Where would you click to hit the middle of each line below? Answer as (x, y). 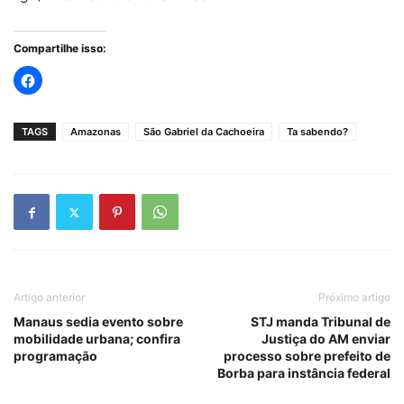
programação (55, 356)
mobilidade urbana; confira (97, 339)
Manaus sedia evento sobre (98, 321)
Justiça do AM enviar (326, 339)
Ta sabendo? (317, 132)
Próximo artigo (354, 297)
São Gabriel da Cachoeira (204, 132)
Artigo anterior (49, 297)
